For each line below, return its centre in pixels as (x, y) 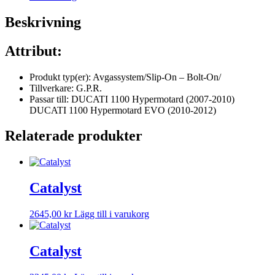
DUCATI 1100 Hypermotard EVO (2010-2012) (123, 110)
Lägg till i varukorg (112, 214)
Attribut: (33, 51)
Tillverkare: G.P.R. (66, 88)
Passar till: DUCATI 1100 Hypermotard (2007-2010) (132, 99)
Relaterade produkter (74, 136)
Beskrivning (43, 22)
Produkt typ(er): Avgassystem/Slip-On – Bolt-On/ (125, 77)
